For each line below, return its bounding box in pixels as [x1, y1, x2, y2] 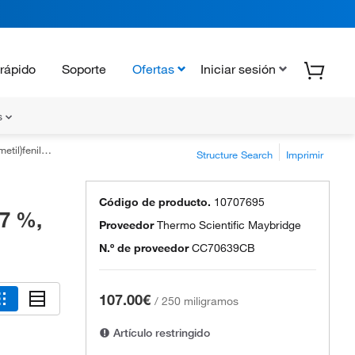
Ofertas [132, 60, 174, 77]
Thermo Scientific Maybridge [157, 218, 301, 232]
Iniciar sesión [200, 60, 276, 77]
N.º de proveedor [99, 241, 189, 255]
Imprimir [286, 148, 323, 161]
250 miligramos [162, 294, 239, 308]
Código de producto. [99, 195, 211, 209]
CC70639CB [192, 241, 255, 255]
